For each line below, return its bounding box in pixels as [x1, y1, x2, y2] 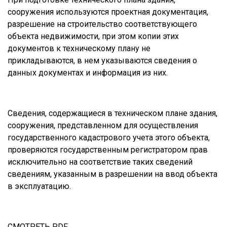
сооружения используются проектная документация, [8, 7, 208, 17]
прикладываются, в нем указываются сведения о [8, 56, 197, 66]
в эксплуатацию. [8, 181, 71, 192]
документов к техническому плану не [8, 44, 150, 54]
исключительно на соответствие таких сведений [8, 157, 193, 167]
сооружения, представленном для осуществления [8, 121, 198, 131]
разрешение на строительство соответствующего [8, 19, 197, 29]
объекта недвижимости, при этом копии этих [8, 31, 179, 42]
